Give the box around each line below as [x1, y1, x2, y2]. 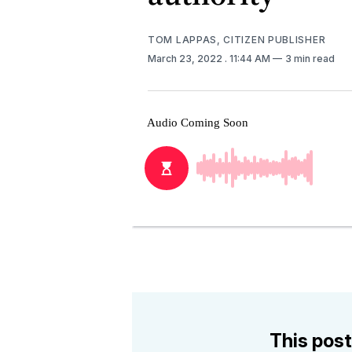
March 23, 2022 [148, 52, 225, 64]
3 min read [285, 52, 335, 64]
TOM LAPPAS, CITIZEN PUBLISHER [148, 33, 326, 46]
